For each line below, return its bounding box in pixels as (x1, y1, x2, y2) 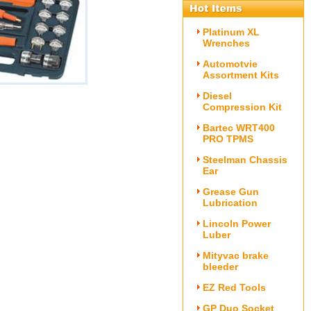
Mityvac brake (203, 250, 269, 261)
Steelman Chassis (203, 154, 287, 165)
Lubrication (203, 197, 258, 208)
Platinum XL (203, 26, 260, 37)
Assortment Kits (203, 69, 279, 81)
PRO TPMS (203, 133, 253, 144)
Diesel (203, 90, 232, 101)
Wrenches (203, 37, 250, 49)
